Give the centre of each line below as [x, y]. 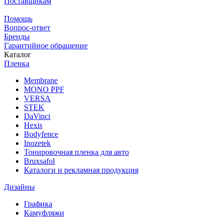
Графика [38, 204]
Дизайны [19, 187]
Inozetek [37, 143]
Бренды [17, 36]
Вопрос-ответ [27, 27]
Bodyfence [41, 134]
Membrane [41, 80]
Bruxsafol [39, 161]
